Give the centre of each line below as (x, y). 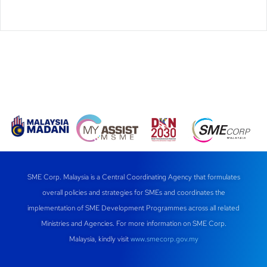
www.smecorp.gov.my (164, 239)
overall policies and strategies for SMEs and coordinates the (133, 192)
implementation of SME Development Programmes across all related (133, 208)
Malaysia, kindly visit (100, 239)
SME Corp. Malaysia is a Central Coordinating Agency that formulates (133, 177)
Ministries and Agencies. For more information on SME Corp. (133, 223)
